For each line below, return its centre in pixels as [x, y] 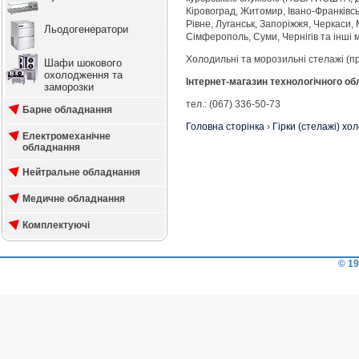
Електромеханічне [67, 136]
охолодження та [83, 75]
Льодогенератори [86, 29]
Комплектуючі [56, 225]
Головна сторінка [225, 126]
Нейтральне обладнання [81, 172]
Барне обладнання [67, 110]
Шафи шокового [83, 63]
